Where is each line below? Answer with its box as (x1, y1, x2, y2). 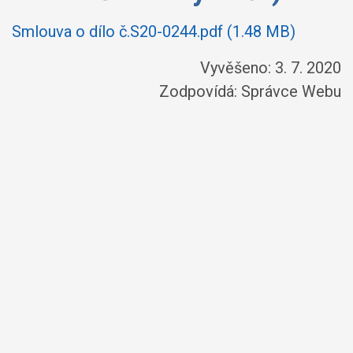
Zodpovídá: (159, 82, 241, 101)
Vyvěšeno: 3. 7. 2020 (200, 58, 341, 77)
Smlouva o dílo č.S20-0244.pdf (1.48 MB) (12, 22, 295, 41)
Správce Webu (241, 82, 341, 101)
